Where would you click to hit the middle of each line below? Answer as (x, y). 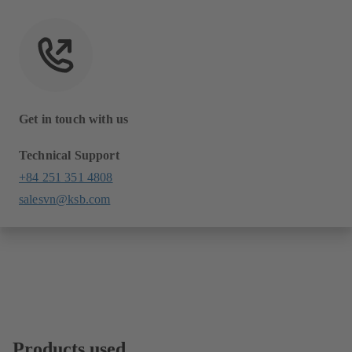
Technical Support (69, 156)
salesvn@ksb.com (65, 200)
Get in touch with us (74, 119)
